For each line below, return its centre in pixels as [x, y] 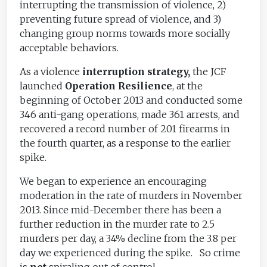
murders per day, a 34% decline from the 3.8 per [128, 238]
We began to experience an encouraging [114, 181]
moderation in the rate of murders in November [131, 195]
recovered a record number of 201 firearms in [125, 128]
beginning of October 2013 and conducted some [131, 100]
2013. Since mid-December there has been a [121, 209]
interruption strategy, [135, 71]
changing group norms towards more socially [125, 33]
